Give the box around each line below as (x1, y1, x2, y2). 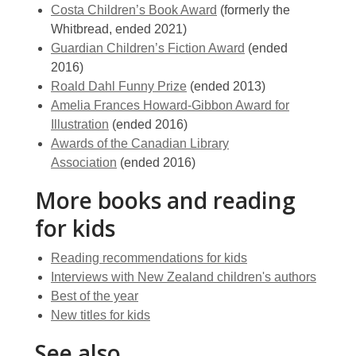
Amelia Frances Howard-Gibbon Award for (51, 99, 289, 112)
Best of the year (51, 289, 138, 303)
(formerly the (217, 3, 290, 17)
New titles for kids (51, 308, 150, 322)
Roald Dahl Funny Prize (51, 79, 187, 93)
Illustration (51, 118, 109, 131)
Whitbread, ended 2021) (51, 22, 187, 36)
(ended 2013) (187, 79, 265, 93)
